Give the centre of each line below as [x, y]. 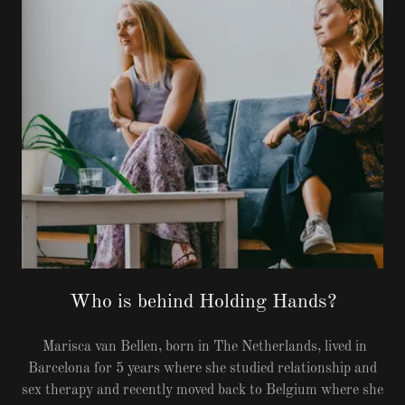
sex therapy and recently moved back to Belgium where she [202, 390]
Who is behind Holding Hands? [202, 301]
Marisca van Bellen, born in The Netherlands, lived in [202, 347]
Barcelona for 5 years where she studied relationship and [202, 368]
